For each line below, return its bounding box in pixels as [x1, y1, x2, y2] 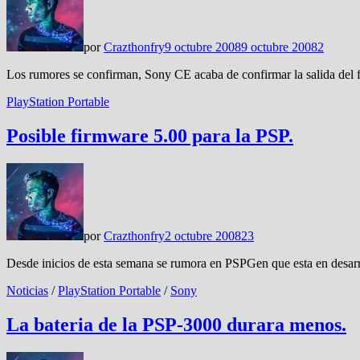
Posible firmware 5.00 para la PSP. [6, 125, 293, 147]
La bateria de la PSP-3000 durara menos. [6, 314, 346, 336]
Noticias [6, 284, 48, 298]
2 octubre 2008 [165, 229, 241, 243]
